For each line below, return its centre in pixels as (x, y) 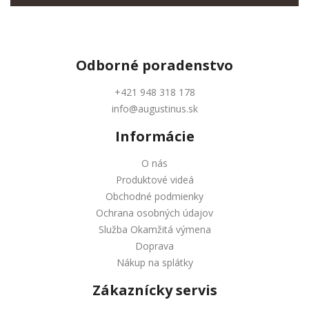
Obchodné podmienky (154, 196)
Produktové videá (154, 180)
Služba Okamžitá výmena (154, 229)
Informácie (154, 136)
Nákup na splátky (154, 262)
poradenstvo (186, 65)
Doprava (154, 246)
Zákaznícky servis (154, 290)
